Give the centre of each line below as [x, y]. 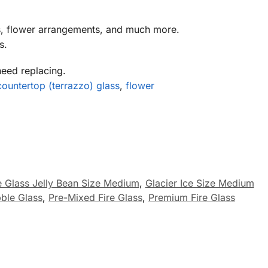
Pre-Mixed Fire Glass [95, 197]
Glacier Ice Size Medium [200, 183]
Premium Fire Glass [192, 197]
